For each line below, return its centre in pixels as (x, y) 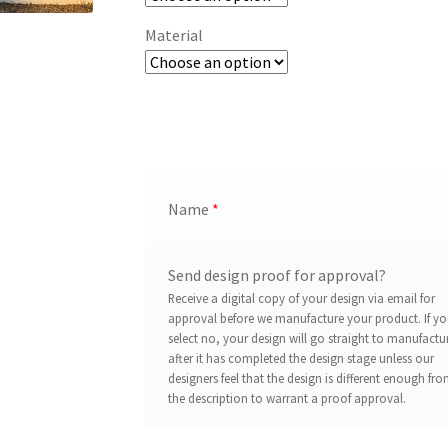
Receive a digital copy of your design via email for (301, 298)
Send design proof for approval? (276, 275)
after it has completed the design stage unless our (300, 358)
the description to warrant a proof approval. (286, 398)
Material (174, 34)
